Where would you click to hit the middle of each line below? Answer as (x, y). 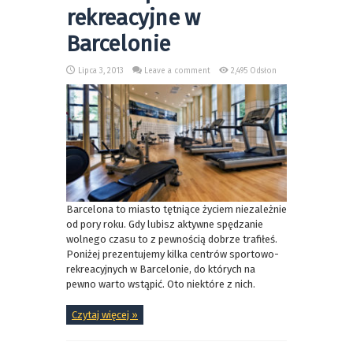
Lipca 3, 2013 (101, 71)
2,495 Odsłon (254, 71)
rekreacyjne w (133, 18)
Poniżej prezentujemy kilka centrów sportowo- (173, 255)
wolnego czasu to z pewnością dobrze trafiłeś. (172, 240)
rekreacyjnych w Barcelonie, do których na (161, 269)
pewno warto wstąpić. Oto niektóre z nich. (161, 284)
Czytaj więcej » (105, 315)
